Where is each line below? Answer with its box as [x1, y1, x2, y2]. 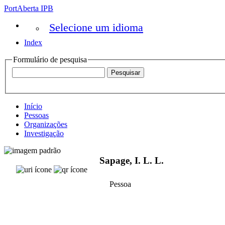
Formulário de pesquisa [13, 55, 87, 64]
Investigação [24, 129, 64, 138]
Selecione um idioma [49, 21, 143, 34]
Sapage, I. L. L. [99, 155, 164, 166]
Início [24, 101, 42, 110]
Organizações [24, 120, 67, 129]
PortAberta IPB [4, 4, 53, 13]
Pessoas [24, 110, 49, 120]
